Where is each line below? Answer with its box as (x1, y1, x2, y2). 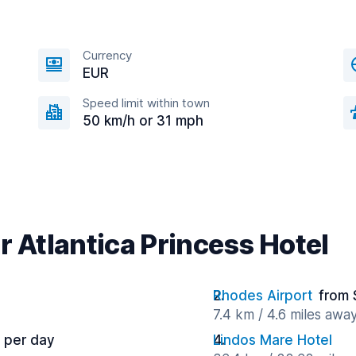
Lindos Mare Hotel (213, 332, 332, 348)
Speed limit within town (83, 95, 210, 110)
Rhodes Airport (213, 288, 312, 304)
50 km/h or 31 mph (83, 113, 203, 129)
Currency (83, 48, 132, 63)
